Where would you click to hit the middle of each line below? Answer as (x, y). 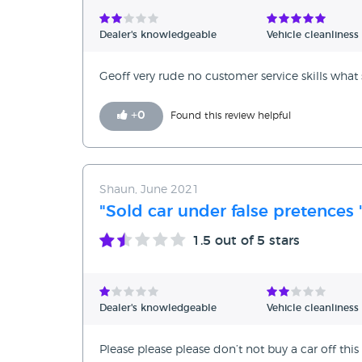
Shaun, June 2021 (149, 190)
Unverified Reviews (210, 66)
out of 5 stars (255, 241)
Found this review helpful (231, 116)
